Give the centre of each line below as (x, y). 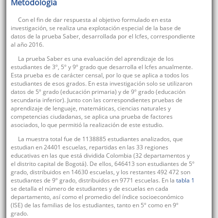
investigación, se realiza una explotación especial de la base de (96, 28)
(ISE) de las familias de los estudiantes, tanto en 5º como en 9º (94, 205)
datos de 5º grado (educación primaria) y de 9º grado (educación (98, 92)
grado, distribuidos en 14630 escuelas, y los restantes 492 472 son (100, 172)
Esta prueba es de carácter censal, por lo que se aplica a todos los (100, 75)
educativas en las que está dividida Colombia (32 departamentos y (100, 156)
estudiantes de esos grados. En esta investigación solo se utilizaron (101, 84)
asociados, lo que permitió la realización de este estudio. (87, 125)
